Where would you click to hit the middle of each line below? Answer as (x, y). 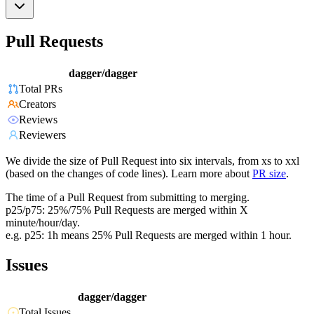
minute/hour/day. (43, 223)
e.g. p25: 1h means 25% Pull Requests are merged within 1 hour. (149, 235)
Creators (37, 104)
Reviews (38, 120)
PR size (269, 174)
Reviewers (42, 135)
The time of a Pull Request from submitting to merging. (128, 198)
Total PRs (41, 89)
